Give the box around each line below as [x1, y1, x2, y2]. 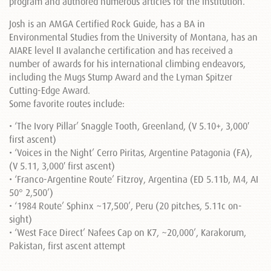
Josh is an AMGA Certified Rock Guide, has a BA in [9, 18, 205, 29]
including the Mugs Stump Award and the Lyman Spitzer [9, 71, 232, 82]
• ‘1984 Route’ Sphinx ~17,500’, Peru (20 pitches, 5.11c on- [9, 200, 242, 211]
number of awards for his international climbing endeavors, [9, 58, 246, 69]
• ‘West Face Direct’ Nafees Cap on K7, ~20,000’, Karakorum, [9, 227, 246, 238]
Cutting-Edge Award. [9, 85, 90, 96]
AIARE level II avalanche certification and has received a [9, 45, 233, 56]
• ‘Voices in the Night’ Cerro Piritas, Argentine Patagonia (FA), [9, 147, 252, 158]
